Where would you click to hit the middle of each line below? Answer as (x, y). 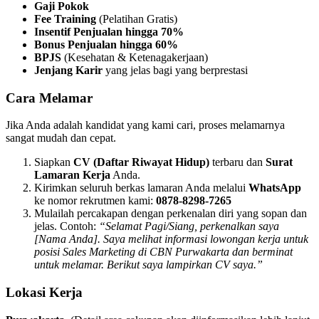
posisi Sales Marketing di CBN (105, 252)
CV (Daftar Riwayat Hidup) (141, 162)
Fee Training (65, 19)
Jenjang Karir (68, 70)
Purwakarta (204, 252)
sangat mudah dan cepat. (61, 138)
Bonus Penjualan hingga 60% (106, 44)
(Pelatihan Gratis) (137, 19)
